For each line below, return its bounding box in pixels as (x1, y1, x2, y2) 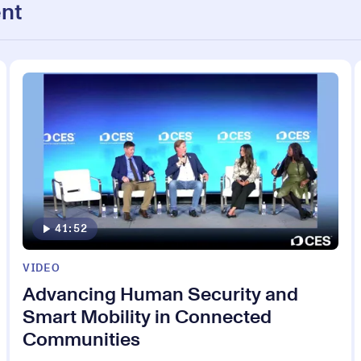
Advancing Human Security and (23, 285, 298, 305)
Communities (23, 330, 140, 351)
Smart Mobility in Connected (23, 308, 272, 328)
